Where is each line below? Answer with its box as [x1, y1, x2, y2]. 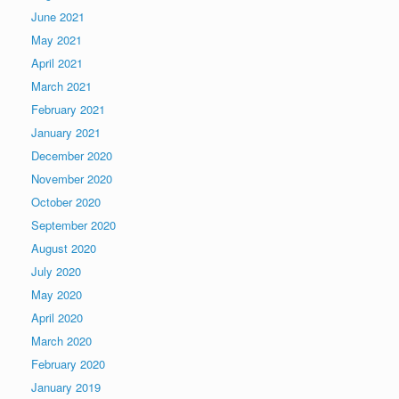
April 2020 [31, 308, 83, 326]
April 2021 [31, 53, 83, 71]
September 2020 [31, 216, 116, 233]
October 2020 [31, 192, 101, 210]
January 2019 [31, 378, 101, 395]
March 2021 [31, 77, 92, 94]
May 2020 [31, 285, 82, 303]
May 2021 [31, 30, 82, 48]
